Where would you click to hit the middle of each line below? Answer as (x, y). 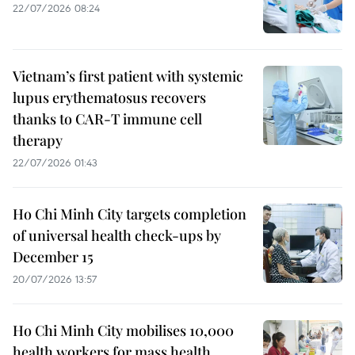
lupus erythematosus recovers (109, 97)
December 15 (53, 256)
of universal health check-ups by (117, 235)
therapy (38, 140)
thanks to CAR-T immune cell (107, 118)
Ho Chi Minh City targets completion (130, 214)
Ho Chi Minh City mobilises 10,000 (123, 330)
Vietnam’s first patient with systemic (128, 76)
